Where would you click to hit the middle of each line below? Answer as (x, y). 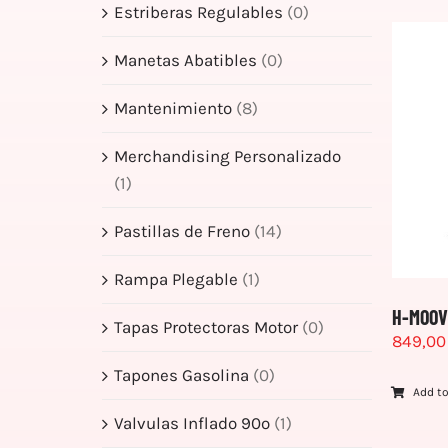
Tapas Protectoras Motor (206, 326)
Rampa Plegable (176, 278)
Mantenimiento (173, 107)
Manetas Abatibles (185, 59)
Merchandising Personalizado (227, 155)
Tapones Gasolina (181, 374)
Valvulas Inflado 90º (192, 422)
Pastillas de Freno (182, 230)
